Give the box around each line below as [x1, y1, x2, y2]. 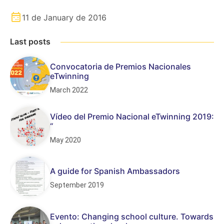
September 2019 [50, 181, 104, 189]
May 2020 [50, 135, 81, 144]
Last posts [10, 36, 50, 46]
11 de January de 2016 [22, 12, 106, 22]
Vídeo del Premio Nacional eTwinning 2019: [50, 111, 214, 121]
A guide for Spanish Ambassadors [50, 166, 180, 176]
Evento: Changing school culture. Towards [50, 211, 213, 221]
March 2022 [50, 85, 88, 94]
